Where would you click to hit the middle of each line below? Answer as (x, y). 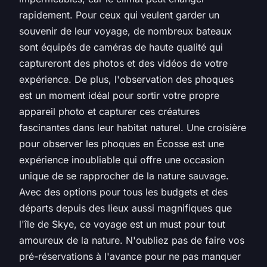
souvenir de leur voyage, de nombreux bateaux (125, 31)
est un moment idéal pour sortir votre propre (119, 95)
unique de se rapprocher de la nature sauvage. (124, 176)
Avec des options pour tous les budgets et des (123, 192)
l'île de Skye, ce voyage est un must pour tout (122, 224)
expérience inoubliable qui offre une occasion (122, 159)
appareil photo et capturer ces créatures (109, 111)
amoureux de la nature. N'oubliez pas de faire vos (132, 240)
